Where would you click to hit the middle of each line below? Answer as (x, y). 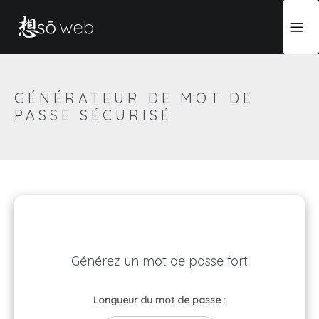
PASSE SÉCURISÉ (93, 115)
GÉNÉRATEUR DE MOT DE (134, 98)
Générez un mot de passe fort (159, 261)
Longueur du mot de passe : (159, 300)
